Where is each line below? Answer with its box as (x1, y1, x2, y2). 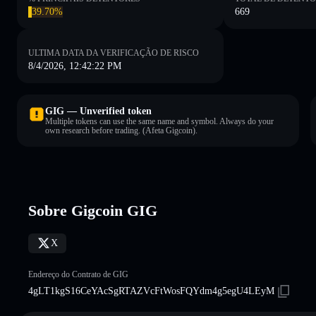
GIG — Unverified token (45, 105, 152, 116)
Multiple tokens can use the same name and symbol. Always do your (45, 116, 274, 126)
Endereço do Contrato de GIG (28, 269, 128, 279)
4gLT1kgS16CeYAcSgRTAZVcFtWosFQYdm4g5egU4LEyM (28, 285, 274, 296)
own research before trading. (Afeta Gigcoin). (45, 125, 197, 135)
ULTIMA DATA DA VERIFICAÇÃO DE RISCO (28, 47, 199, 58)
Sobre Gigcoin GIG (28, 201, 157, 219)
